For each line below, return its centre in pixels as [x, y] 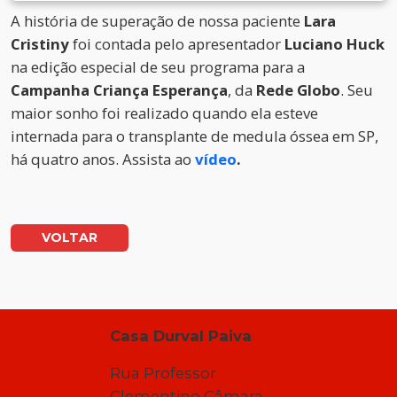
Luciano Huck [335, 44]
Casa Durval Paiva [181, 336]
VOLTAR [70, 238]
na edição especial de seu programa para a [158, 67]
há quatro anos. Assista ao [103, 160]
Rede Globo [298, 90]
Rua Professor [163, 374]
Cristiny [42, 44]
